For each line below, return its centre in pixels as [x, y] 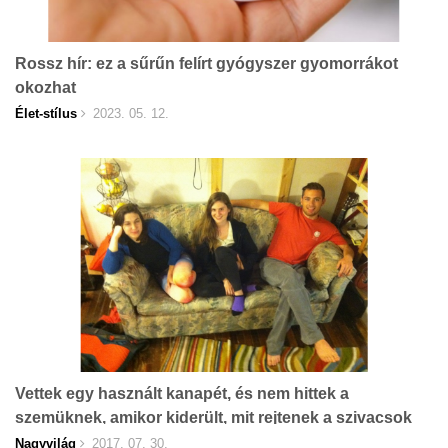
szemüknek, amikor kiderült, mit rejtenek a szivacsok [213, 417]
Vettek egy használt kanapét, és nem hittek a [182, 393]
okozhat [45, 87]
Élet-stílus [46, 113]
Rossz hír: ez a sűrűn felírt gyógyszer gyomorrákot [206, 63]
